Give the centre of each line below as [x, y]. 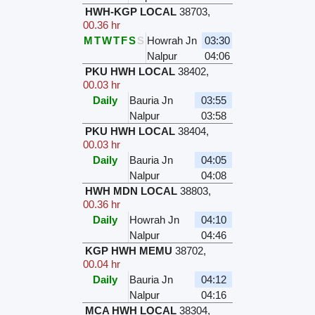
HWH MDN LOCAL [131, 191]
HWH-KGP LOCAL [131, 12]
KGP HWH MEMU [129, 251]
